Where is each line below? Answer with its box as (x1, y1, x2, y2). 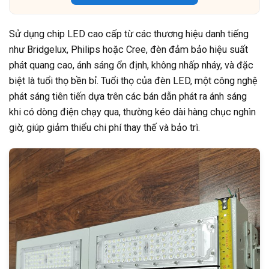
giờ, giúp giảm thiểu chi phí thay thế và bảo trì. (9, 121, 200, 133)
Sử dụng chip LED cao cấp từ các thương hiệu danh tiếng (9, 28, 249, 40)
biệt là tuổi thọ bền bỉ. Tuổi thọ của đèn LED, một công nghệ (9, 74, 258, 86)
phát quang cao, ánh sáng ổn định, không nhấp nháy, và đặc (9, 59, 253, 71)
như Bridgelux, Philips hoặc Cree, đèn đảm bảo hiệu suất (9, 43, 248, 55)
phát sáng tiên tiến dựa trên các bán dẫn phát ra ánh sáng (9, 90, 247, 102)
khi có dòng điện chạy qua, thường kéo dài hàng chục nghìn (9, 106, 256, 118)
